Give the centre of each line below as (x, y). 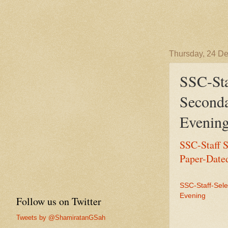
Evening (193, 196)
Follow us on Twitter (59, 201)
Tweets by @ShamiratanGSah (61, 217)
